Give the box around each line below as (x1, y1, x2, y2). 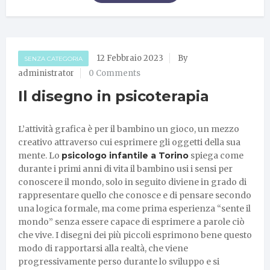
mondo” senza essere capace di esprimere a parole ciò (18, 216, 245, 227)
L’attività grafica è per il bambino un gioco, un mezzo (18, 123, 239, 134)
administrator (18, 67, 74, 78)
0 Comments (89, 67, 140, 78)
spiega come (189, 149, 243, 161)
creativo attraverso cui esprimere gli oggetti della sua (18, 136, 240, 148)
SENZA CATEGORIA (24, 54, 83, 63)
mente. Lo (18, 149, 61, 161)
